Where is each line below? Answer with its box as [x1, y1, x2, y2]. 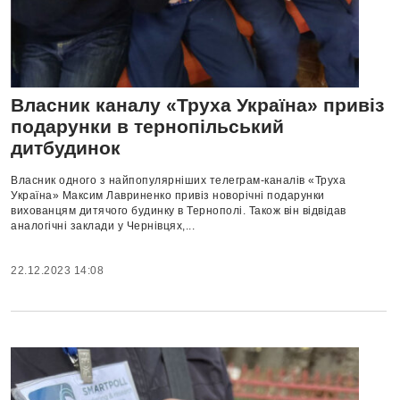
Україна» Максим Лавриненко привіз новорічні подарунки [11, 188, 325, 202]
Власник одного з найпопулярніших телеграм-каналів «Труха [11, 173, 346, 187]
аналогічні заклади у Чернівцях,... [11, 219, 195, 232]
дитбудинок [11, 137, 121, 158]
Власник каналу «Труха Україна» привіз [11, 94, 384, 115]
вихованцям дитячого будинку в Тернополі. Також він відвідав [11, 204, 346, 217]
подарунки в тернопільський [11, 115, 284, 137]
